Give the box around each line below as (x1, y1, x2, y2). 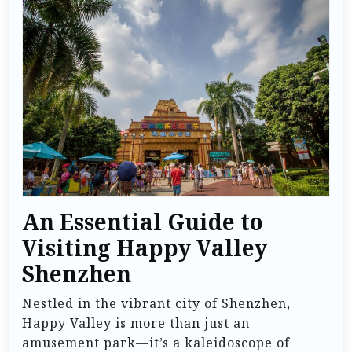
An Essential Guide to (22, 207, 263, 236)
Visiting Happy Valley (22, 233, 267, 262)
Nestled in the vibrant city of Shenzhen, (22, 294, 291, 312)
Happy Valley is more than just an (22, 313, 250, 332)
